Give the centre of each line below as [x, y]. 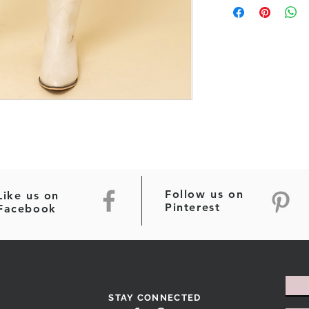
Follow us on [205, 194]
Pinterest [193, 207]
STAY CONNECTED [155, 298]
